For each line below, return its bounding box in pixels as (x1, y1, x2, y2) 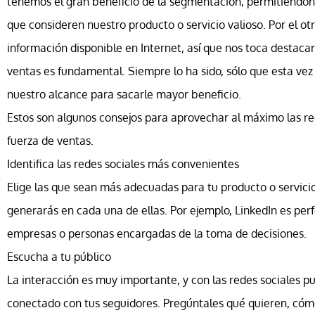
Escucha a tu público (7, 249, 111, 264)
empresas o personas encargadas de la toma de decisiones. (7, 226, 307, 240)
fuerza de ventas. (7, 133, 94, 148)
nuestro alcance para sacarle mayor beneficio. (7, 86, 241, 101)
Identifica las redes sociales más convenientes (7, 156, 239, 171)
